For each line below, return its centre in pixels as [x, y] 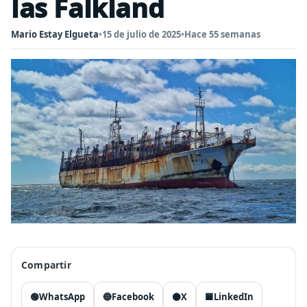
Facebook [133, 297]
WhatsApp [62, 297]
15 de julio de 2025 [142, 34]
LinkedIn [234, 297]
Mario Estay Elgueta [55, 34]
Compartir [46, 265]
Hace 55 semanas [222, 34]
